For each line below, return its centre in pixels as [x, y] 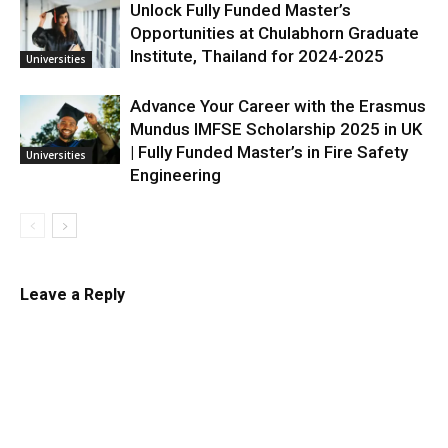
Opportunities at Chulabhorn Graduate [274, 32]
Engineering [175, 174]
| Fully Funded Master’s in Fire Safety [269, 151]
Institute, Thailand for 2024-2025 [257, 55]
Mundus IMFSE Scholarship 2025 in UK [276, 128]
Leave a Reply [72, 294]
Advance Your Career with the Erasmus [278, 105]
